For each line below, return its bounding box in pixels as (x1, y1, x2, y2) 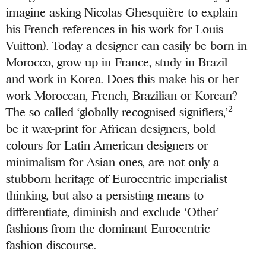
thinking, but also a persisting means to (6, 188, 204, 202)
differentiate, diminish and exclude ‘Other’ (6, 205, 220, 219)
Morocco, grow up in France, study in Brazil (6, 55, 228, 69)
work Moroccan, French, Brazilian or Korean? (6, 88, 238, 103)
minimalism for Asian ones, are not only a (6, 155, 220, 169)
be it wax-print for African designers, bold (6, 122, 216, 136)
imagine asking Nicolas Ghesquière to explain (6, 5, 238, 20)
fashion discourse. (6, 238, 97, 252)
